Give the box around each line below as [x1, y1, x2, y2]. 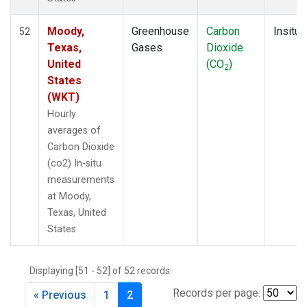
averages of [47, 124, 101, 136]
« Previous [34, 288, 86, 302]
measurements [47, 173, 114, 186]
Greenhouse [132, 24, 189, 38]
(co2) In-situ [47, 157, 101, 169]
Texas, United [47, 206, 106, 219]
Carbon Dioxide [47, 140, 114, 153]
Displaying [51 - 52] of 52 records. [29, 265, 180, 276]
